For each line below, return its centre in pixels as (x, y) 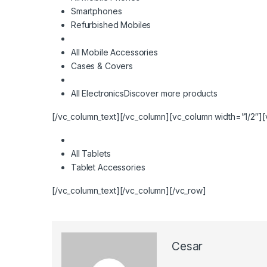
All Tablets (91, 154)
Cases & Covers (102, 66)
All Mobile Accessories (114, 52)
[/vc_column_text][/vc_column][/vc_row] (129, 191)
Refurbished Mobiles (111, 25)
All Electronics (97, 94)
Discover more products (170, 94)
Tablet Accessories (108, 167)
